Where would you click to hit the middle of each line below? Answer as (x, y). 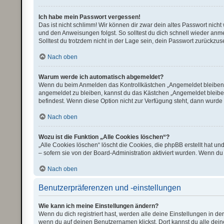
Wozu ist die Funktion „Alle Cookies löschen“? (104, 137)
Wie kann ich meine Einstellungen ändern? (99, 206)
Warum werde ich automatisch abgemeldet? (101, 77)
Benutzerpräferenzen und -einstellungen (110, 188)
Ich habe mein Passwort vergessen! (90, 17)
